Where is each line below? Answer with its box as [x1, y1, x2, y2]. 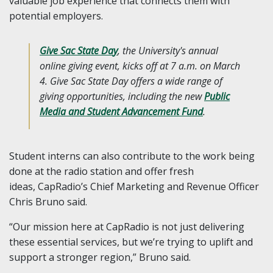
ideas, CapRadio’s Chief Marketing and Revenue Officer [9, 180, 259, 194]
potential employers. [9, 9, 103, 23]
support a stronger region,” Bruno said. [9, 250, 191, 264]
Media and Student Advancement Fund [40, 105, 203, 119]
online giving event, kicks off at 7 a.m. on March [40, 59, 240, 73]
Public [204, 90, 230, 104]
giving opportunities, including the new [40, 90, 204, 104]
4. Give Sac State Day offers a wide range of [40, 74, 222, 88]
